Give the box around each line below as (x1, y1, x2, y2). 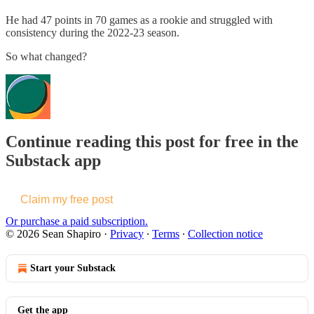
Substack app (6, 151, 101, 170)
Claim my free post (20, 193, 113, 206)
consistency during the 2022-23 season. (6, 26, 179, 39)
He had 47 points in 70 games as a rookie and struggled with (6, 13, 273, 26)
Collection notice (188, 228, 263, 240)
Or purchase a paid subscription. (6, 215, 148, 228)
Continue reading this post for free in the (6, 132, 299, 151)
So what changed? (6, 50, 87, 62)
